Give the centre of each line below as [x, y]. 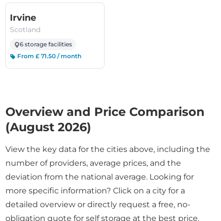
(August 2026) [49, 127]
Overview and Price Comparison [105, 112]
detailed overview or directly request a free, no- [98, 204]
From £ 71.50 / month [49, 56]
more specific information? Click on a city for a [95, 191]
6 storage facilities [46, 44]
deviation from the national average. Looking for [100, 177]
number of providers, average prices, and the [93, 163]
